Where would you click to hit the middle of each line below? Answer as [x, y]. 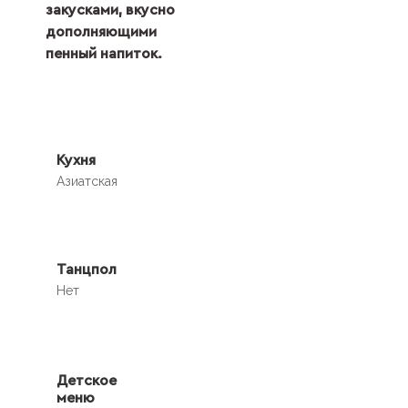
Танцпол [87, 269]
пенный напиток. [104, 54]
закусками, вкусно [110, 10]
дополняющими [101, 32]
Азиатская [87, 182]
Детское [87, 380]
